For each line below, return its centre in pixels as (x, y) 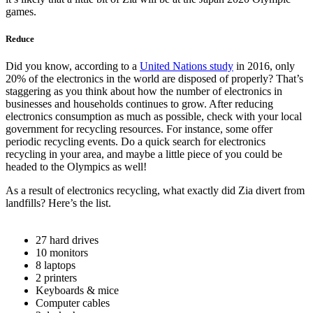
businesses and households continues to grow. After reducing (139, 103)
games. (21, 11)
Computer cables (73, 303)
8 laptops (56, 265)
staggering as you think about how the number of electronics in (144, 91)
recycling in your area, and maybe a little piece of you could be (144, 154)
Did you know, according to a (73, 66)
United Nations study (187, 66)
